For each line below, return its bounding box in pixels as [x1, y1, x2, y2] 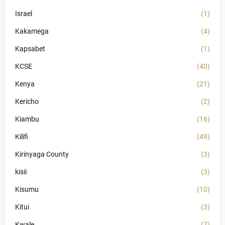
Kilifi [15, 133, 28, 141]
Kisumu [15, 185, 39, 193]
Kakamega [15, 27, 49, 35]
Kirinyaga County [15, 150, 69, 158]
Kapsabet [15, 45, 45, 53]
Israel [15, 10, 32, 18]
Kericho [15, 97, 39, 105]
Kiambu [15, 115, 39, 123]
